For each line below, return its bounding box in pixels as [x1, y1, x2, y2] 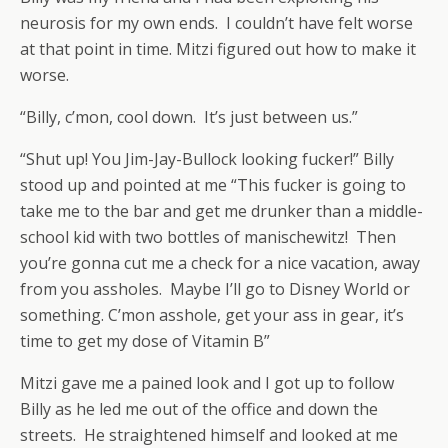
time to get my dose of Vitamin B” [20, 330, 270, 352]
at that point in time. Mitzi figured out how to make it [20, 38, 416, 60]
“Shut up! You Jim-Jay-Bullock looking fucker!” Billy [20, 148, 394, 170]
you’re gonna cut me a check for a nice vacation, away [20, 252, 420, 274]
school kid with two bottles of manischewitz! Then [20, 226, 396, 248]
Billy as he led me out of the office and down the [20, 398, 378, 420]
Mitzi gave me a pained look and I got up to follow [20, 372, 394, 394]
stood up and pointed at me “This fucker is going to [20, 174, 406, 196]
